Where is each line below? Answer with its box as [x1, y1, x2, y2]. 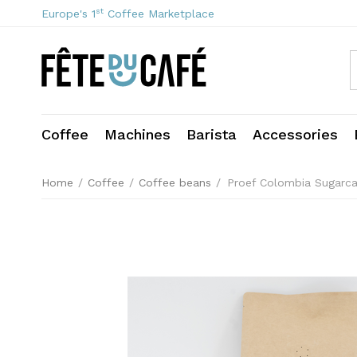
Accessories [253, 126, 338, 143]
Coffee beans [139, 176, 211, 189]
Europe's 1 [41, 7, 96, 20]
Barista [186, 126, 237, 143]
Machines [104, 126, 171, 143]
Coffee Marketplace [104, 7, 214, 20]
